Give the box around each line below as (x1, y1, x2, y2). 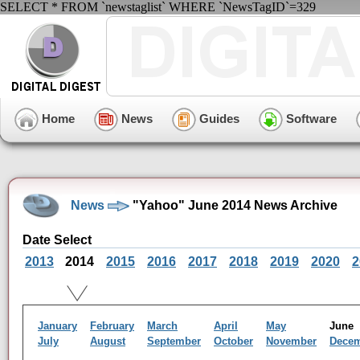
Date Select (22, 233, 92, 247)
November (266, 335, 317, 347)
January (38, 320, 77, 332)
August (90, 335, 125, 347)
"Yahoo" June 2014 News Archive (129, 198, 337, 212)
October (214, 335, 253, 347)
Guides (196, 111, 239, 125)
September (147, 335, 201, 347)
